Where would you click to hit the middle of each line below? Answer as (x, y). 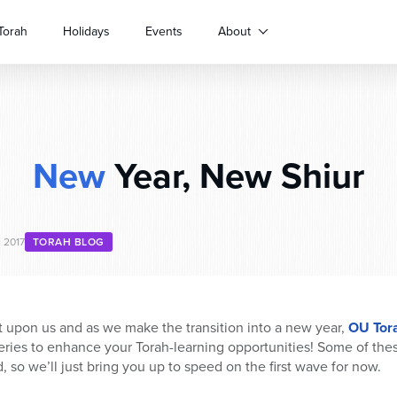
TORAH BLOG (69, 242)
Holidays (86, 31)
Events (164, 31)
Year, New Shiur (235, 176)
